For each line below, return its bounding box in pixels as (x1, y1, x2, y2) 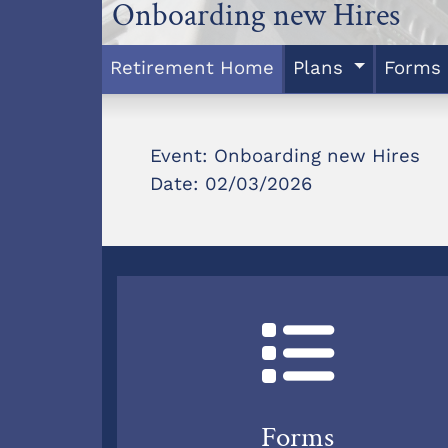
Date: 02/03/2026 (150, 172, 312, 195)
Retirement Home (110, 56, 274, 79)
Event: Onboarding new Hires (150, 144, 420, 167)
